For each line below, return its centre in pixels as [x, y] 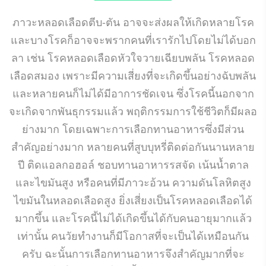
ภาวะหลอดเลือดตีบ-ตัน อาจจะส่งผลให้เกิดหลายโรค [133, 21]
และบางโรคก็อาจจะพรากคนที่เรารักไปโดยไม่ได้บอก [133, 39]
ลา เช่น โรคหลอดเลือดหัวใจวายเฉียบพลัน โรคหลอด [133, 57]
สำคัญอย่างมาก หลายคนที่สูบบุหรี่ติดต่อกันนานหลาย [133, 146]
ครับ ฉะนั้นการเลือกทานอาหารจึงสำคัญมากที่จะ [133, 253]
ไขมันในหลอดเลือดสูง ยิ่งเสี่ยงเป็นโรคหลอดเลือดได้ [133, 199]
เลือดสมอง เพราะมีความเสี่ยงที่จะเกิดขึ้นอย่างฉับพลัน [133, 75]
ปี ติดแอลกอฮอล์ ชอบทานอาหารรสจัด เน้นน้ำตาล [133, 164]
